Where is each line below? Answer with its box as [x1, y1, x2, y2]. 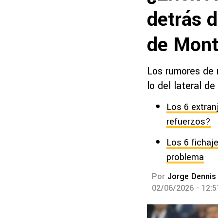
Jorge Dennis [167, 171, 216, 182]
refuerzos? [166, 115, 211, 128]
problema [166, 151, 204, 163]
